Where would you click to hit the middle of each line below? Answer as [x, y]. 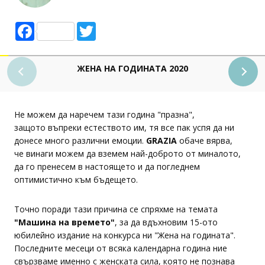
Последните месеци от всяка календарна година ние [121, 248]
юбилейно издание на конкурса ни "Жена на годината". [125, 235]
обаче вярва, [206, 140]
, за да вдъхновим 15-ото [166, 222]
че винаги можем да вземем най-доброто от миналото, [127, 153]
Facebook [53, 26]
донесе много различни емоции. [80, 140]
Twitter [109, 26]
